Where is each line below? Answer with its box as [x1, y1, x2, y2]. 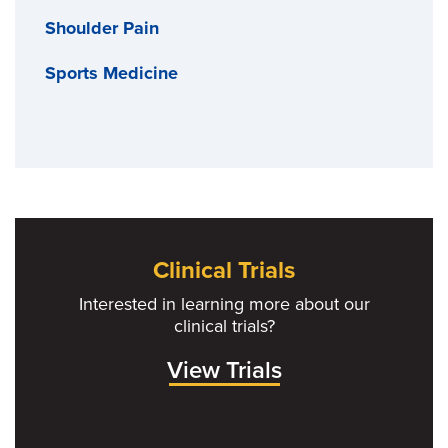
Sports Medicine [45, 61, 178, 84]
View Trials [166, 355, 282, 385]
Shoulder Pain [45, 16, 159, 39]
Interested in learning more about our [78, 292, 370, 315]
